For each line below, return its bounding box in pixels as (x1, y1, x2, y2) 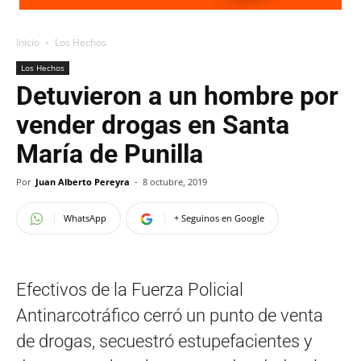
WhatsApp (64, 212, 106, 224)
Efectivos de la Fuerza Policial (16, 280, 243, 300)
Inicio (16, 35, 39, 49)
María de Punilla (16, 139, 203, 169)
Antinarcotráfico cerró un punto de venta (16, 305, 323, 326)
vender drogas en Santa (16, 110, 289, 140)
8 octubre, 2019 (143, 176, 207, 188)
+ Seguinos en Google (174, 212, 264, 224)
